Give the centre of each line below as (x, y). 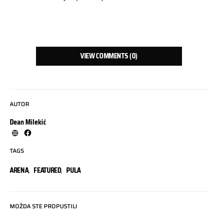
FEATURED (47, 170)
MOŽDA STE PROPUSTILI (44, 206)
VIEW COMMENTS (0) (109, 56)
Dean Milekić (28, 122)
